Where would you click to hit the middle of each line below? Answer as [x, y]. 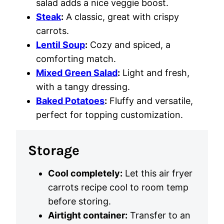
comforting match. [76, 58]
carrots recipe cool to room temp [118, 187]
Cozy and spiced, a [129, 44]
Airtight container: [88, 215]
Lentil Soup [60, 44]
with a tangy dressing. [83, 86]
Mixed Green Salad [77, 72]
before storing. [79, 201]
